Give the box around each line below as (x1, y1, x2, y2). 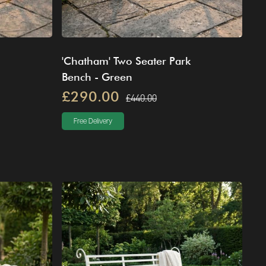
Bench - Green (61, 70, 132, 83)
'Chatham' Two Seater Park (61, 54, 191, 67)
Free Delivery (73, 117, 112, 125)
